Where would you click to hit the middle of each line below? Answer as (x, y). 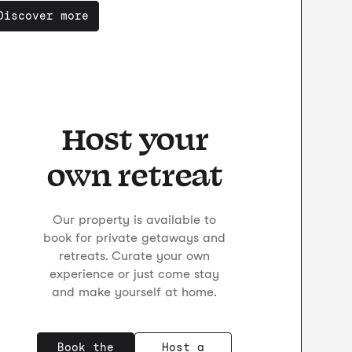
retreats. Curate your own (135, 256)
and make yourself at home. (135, 292)
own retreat (135, 173)
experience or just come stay (135, 274)
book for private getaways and (135, 238)
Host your (134, 137)
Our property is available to (135, 220)
